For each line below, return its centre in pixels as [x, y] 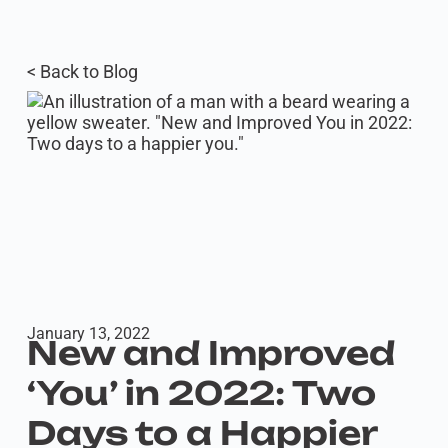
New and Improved [210, 353]
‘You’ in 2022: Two [201, 393]
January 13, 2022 [88, 333]
